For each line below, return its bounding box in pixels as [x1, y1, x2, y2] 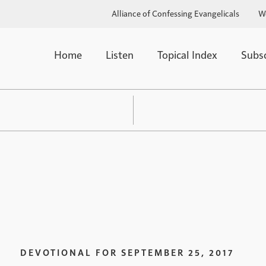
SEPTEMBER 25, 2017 [121, 246, 234, 258]
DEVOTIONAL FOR [20, 246, 118, 258]
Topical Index [157, 47, 218, 61]
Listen [106, 47, 134, 61]
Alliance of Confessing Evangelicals [111, 8, 239, 18]
